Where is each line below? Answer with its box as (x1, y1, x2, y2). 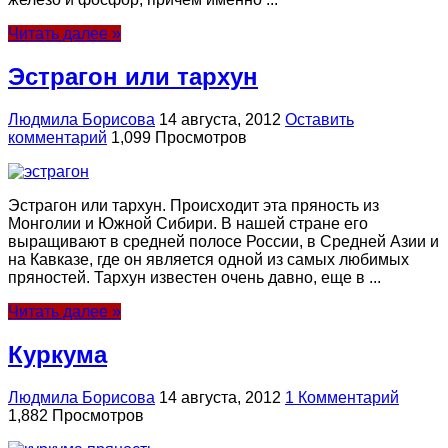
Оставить (285, 110, 354, 128)
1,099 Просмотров (111, 128, 247, 146)
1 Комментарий (285, 388, 399, 406)
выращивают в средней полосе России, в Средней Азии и (8, 232, 439, 250)
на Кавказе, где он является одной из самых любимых (8, 250, 409, 268)
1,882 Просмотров (8, 406, 144, 424)
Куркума (8, 340, 107, 368)
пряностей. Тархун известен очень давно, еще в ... (8, 268, 381, 286)
